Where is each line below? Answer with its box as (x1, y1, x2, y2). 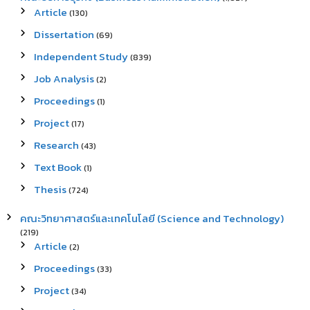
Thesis (33, 181, 66, 197)
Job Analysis (33, 71, 94, 86)
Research (33, 137, 79, 153)
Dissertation (33, 26, 94, 42)
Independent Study (33, 48, 128, 64)
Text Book (33, 159, 82, 175)
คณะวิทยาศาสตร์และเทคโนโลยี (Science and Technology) (19, 210, 284, 226)
